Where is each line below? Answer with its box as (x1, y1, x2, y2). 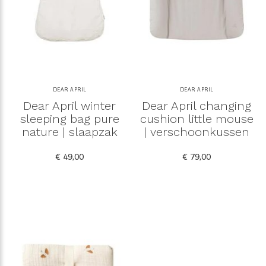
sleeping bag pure (20, 111, 119, 126)
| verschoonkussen (144, 124, 249, 139)
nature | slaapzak (21, 124, 118, 139)
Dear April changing (142, 98, 251, 113)
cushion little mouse (140, 111, 254, 126)
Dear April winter (23, 98, 116, 113)
